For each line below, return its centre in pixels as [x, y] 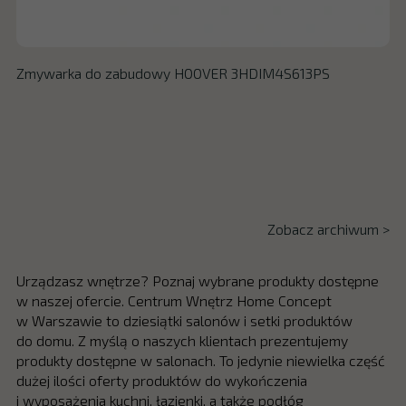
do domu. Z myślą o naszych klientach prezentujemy [182, 340]
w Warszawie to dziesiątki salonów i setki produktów [184, 320]
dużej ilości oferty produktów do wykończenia [161, 380]
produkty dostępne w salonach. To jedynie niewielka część [200, 360]
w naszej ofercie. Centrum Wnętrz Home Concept [174, 300]
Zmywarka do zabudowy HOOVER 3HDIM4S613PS [173, 73]
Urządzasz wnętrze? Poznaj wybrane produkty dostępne [197, 280]
